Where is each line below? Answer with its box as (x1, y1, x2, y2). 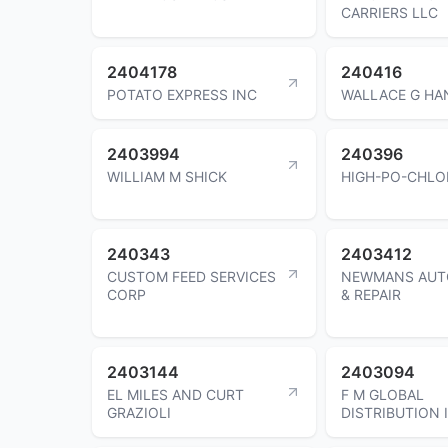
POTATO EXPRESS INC (107, 85, 257, 103)
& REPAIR (341, 285, 401, 303)
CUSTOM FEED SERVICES (107, 267, 276, 285)
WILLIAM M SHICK (107, 167, 227, 185)
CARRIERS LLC (341, 3, 438, 21)
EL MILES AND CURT (107, 385, 244, 403)
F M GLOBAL (341, 385, 424, 403)
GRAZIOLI (107, 403, 171, 421)
